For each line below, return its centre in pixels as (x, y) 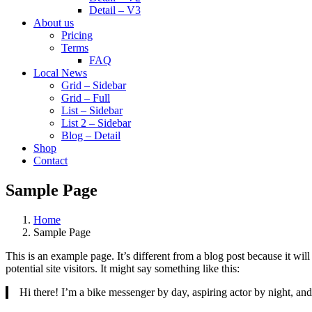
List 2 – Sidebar (96, 123)
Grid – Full (86, 98)
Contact (50, 161)
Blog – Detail (91, 135)
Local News (60, 73)
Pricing (77, 35)
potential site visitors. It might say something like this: (123, 268)
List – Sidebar (92, 110)
